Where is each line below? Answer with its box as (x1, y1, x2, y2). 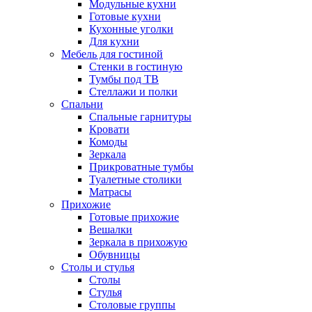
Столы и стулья (61, 260, 134, 273)
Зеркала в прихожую (89, 235, 187, 248)
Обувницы (89, 248, 140, 260)
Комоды (89, 135, 127, 148)
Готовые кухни (89, 10, 161, 22)
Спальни (61, 97, 103, 110)
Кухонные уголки (89, 22, 173, 35)
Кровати (89, 123, 130, 135)
